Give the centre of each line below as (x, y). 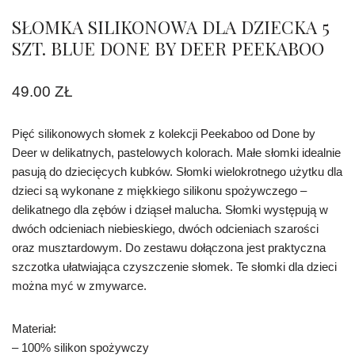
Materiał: (34, 329)
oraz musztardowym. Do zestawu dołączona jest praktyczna (169, 248)
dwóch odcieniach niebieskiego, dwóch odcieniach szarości (165, 229)
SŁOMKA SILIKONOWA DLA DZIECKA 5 (171, 27)
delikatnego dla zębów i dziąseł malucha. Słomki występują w (170, 210)
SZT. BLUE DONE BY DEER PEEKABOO (168, 49)
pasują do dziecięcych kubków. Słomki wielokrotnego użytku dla (177, 172)
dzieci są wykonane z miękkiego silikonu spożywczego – (159, 191)
